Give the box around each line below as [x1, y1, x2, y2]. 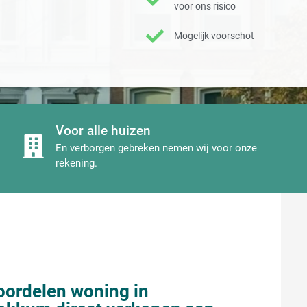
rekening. [55, 157, 97, 170]
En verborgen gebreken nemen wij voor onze [55, 142, 257, 155]
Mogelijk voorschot [174, 30, 255, 42]
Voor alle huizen [55, 123, 151, 139]
